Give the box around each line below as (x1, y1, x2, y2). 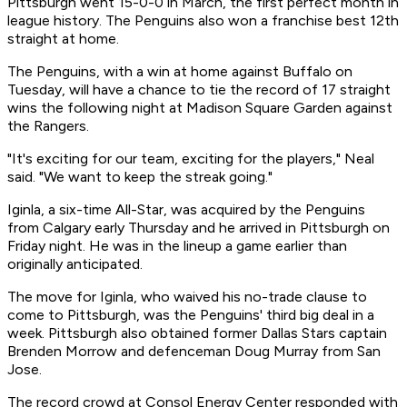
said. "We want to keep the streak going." (7, 168, 273, 186)
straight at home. (7, 30, 119, 48)
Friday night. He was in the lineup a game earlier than (7, 237, 347, 255)
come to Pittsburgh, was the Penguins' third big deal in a (7, 306, 374, 324)
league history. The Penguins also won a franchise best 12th (7, 12, 399, 30)
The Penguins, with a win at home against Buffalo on (7, 63, 352, 81)
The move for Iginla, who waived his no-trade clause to (7, 288, 367, 306)
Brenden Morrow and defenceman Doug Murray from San (7, 342, 381, 361)
